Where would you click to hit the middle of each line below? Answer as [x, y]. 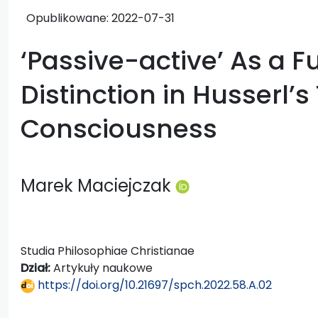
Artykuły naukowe [103, 268]
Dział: [37, 268]
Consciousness [119, 128]
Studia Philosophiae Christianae [108, 251]
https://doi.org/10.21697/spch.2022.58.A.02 [153, 285]
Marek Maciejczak [98, 185]
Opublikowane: [69, 18]
